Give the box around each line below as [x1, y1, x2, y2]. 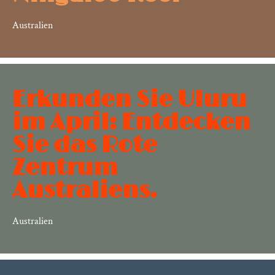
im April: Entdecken [12, 108, 250, 136]
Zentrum [12, 153, 118, 182]
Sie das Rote [12, 131, 157, 159]
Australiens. [12, 176, 157, 204]
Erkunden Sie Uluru [12, 85, 247, 114]
